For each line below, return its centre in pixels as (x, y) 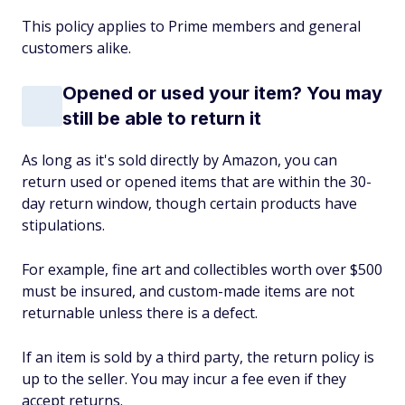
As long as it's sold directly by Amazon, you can (179, 160)
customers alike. (76, 48)
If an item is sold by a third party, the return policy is (198, 357)
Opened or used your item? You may (222, 93)
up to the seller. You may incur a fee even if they (184, 379)
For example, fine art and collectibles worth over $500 (202, 269)
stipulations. (63, 225)
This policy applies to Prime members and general (191, 26)
